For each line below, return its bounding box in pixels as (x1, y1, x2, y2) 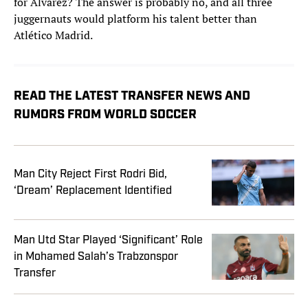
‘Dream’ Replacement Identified (14, 185, 172, 197)
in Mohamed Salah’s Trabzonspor (14, 251, 178, 263)
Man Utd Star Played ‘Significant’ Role (14, 234, 203, 246)
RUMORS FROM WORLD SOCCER (14, 109, 197, 122)
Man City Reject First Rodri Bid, (14, 168, 167, 180)
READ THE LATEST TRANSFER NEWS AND (14, 90, 250, 104)
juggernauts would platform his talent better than (14, 11, 257, 27)
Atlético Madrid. (14, 27, 93, 43)
